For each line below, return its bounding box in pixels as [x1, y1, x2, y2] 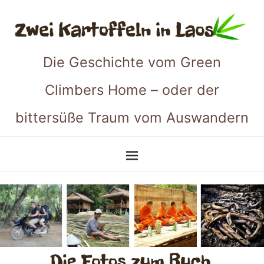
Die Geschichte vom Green [43, 53, 221, 71]
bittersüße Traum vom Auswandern [15, 108, 249, 126]
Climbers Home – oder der [45, 81, 219, 98]
